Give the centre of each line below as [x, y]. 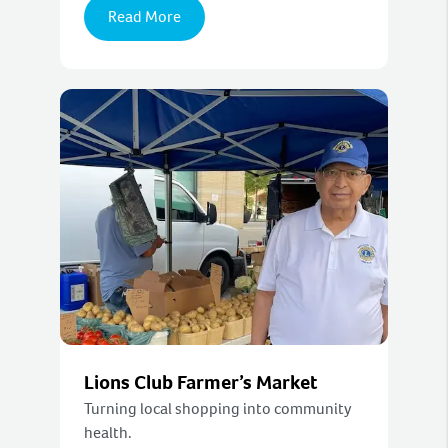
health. [108, 433]
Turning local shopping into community [218, 409]
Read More [144, 17]
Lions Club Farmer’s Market [201, 383]
